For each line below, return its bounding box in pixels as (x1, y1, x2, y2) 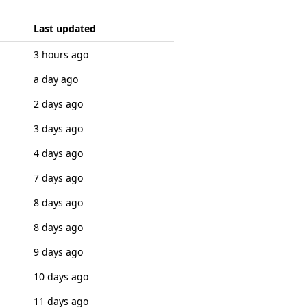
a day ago (33, 73, 78, 86)
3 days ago (33, 122, 83, 135)
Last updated (33, 22, 96, 35)
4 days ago (33, 147, 83, 160)
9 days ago (33, 245, 83, 258)
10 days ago (33, 270, 88, 283)
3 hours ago (33, 48, 88, 61)
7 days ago (33, 171, 83, 184)
